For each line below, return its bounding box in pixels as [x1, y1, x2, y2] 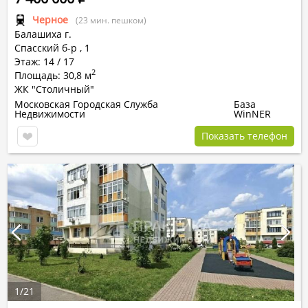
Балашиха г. [14, 27, 71, 41]
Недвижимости [14, 107, 85, 120]
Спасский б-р [14, 41, 77, 54]
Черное [32, 13, 68, 26]
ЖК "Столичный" [14, 82, 94, 96]
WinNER [234, 107, 271, 120]
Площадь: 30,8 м [14, 69, 91, 82]
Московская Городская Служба [14, 98, 158, 111]
